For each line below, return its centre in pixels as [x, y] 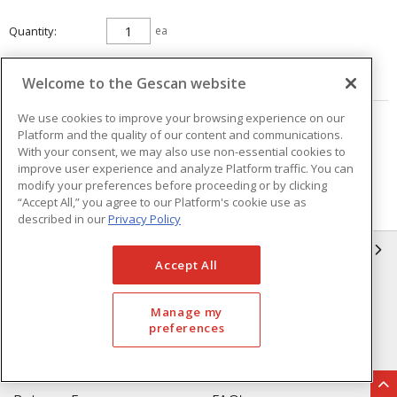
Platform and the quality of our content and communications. [180, 134]
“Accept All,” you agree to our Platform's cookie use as [162, 202]
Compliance [251, 292]
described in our [63, 218]
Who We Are [54, 292]
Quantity [31, 31]
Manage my [187, 312]
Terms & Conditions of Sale [104, 352]
